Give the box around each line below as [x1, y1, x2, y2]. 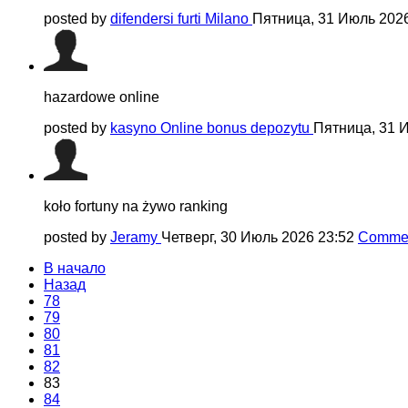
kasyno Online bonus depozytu [110, 119, 313, 136]
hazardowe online [44, 88, 159, 105]
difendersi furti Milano [110, 10, 252, 26]
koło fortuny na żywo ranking [44, 198, 228, 214]
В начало [44, 260, 106, 276]
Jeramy [110, 229, 161, 245]
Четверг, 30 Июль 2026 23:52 [161, 229, 358, 245]
